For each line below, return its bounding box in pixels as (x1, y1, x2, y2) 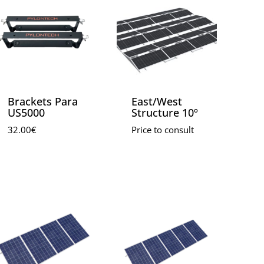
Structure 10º (131, 105, 198, 120)
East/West (131, 94, 182, 109)
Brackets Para (7, 94, 78, 109)
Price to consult (131, 124, 194, 137)
